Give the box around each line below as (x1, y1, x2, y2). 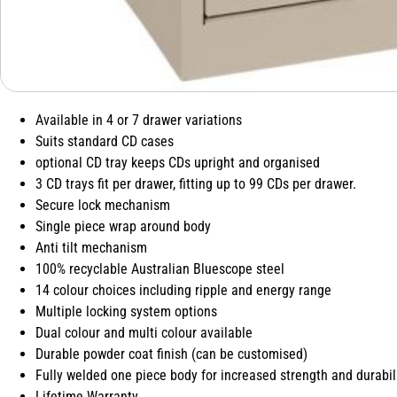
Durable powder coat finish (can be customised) (35, 346, 307, 363)
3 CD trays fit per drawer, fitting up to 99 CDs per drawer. (35, 175, 356, 193)
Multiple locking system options (35, 303, 217, 321)
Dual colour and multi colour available (35, 324, 253, 342)
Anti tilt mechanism (35, 239, 147, 257)
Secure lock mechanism (35, 197, 170, 214)
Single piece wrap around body (35, 218, 211, 236)
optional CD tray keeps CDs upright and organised (35, 154, 320, 172)
